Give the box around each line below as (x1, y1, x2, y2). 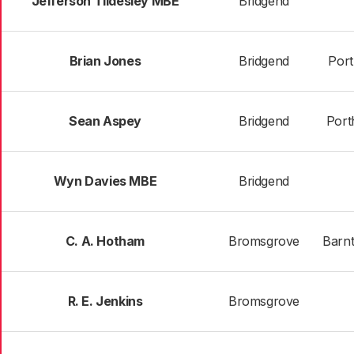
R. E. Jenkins (67, 293, 143, 309)
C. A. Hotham (65, 233, 145, 249)
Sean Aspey (69, 113, 141, 129)
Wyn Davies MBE (53, 173, 157, 189)
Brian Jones (69, 53, 141, 69)
